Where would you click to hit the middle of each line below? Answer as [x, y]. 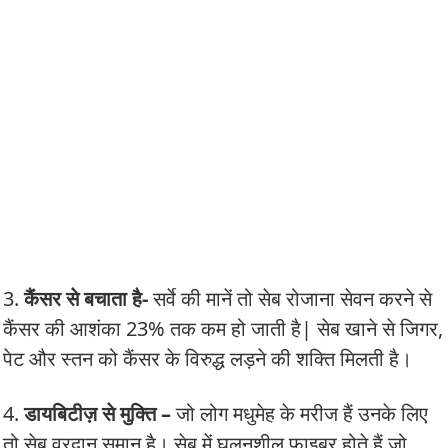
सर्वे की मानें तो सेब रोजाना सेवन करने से [290, 299]
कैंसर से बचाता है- [86, 299]
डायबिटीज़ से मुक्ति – [97, 414]
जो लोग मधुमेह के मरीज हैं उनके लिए [299, 414]
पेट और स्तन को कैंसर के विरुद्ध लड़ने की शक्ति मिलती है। [207, 359]
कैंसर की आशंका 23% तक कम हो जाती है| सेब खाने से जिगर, [223, 329]
